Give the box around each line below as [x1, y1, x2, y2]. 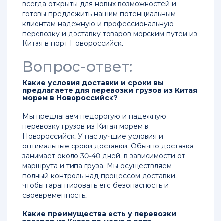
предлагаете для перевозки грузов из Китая [22, 86, 197, 95]
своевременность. [22, 191, 87, 200]
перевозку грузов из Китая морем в [22, 122, 148, 131]
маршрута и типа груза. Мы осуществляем [22, 161, 172, 171]
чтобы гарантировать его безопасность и [22, 181, 169, 190]
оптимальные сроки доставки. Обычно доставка [22, 142, 194, 151]
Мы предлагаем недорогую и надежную [22, 112, 166, 121]
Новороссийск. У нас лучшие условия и [22, 132, 163, 141]
